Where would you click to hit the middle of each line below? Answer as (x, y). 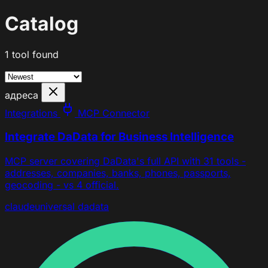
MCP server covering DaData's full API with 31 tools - (125, 161)
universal (55, 206)
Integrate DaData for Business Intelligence (119, 137)
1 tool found (32, 54)
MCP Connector (112, 113)
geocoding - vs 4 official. (62, 185)
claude (20, 206)
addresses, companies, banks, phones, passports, (118, 173)
